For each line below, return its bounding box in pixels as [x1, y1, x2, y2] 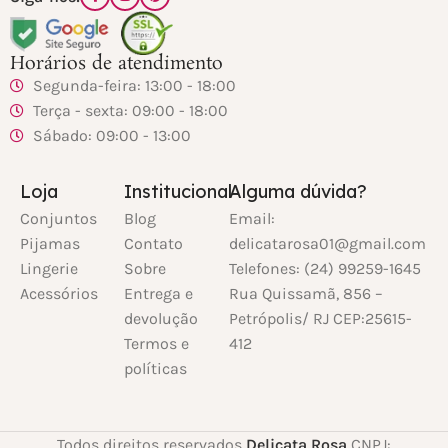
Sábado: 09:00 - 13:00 [32, 126, 191, 146]
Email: [228, 209, 275, 229]
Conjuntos [20, 209, 97, 229]
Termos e [124, 334, 190, 354]
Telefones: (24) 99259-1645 [228, 259, 421, 279]
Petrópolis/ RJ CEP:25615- [228, 309, 412, 329]
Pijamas [20, 234, 80, 254]
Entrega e [124, 284, 194, 304]
